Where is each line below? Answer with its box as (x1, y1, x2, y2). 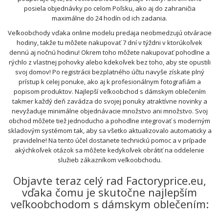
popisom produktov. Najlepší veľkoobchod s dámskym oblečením (13, 87, 206, 96)
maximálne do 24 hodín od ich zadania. (52, 14, 167, 23)
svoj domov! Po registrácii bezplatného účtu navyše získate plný (15, 67, 204, 77)
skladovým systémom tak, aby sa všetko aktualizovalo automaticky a (7, 126, 212, 135)
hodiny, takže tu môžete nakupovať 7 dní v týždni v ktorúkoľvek (17, 38, 202, 47)
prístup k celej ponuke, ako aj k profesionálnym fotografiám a (18, 77, 201, 87)
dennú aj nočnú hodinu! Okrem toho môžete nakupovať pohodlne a (9, 48, 210, 57)
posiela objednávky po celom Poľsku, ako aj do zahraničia (23, 4, 196, 13)
